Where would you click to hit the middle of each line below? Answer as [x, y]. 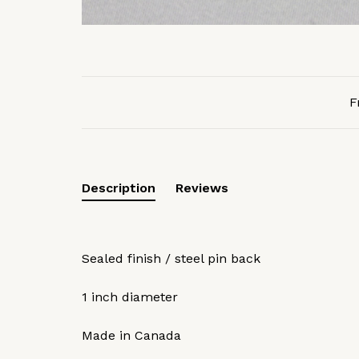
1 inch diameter [130, 297]
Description [119, 188]
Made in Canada [131, 335]
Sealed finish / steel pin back [171, 258]
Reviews [202, 188]
